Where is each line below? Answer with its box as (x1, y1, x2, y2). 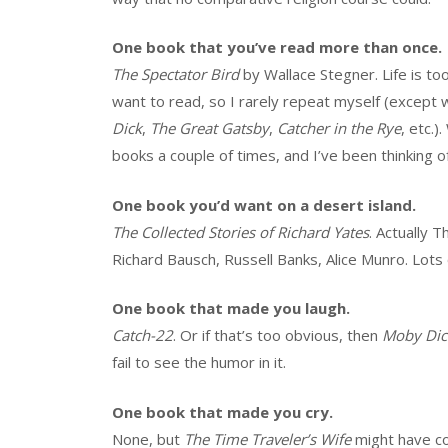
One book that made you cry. (112, 401, 333, 422)
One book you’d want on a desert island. (112, 194, 416, 215)
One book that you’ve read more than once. (112, 37, 442, 58)
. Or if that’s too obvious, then (173, 325, 382, 346)
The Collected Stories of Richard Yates (112, 221, 369, 242)
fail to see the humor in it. (112, 352, 286, 373)
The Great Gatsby (150, 118, 269, 139)
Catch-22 (112, 325, 173, 346)
